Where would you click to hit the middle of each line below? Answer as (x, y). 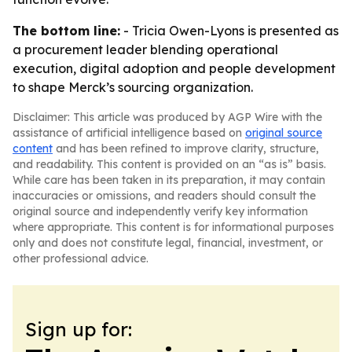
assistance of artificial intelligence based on (129, 133)
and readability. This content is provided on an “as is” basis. (169, 164)
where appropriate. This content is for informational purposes (173, 227)
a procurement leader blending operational (145, 49)
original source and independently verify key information (160, 211)
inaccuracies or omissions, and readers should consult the (164, 196)
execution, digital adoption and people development (174, 68)
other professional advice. (81, 258)
